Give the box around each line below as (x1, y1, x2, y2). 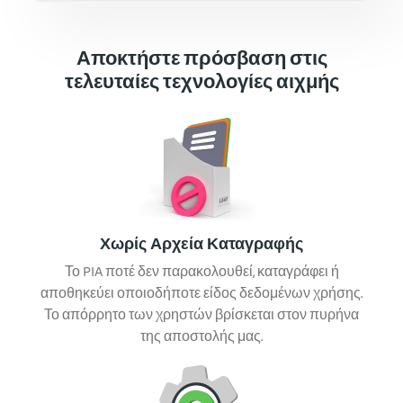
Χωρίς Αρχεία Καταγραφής (100, 231, 303, 260)
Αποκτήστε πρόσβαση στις (76, 43, 327, 78)
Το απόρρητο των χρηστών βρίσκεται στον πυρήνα (44, 303, 359, 329)
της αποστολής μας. (140, 325, 263, 351)
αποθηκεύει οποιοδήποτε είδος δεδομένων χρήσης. (40, 282, 363, 308)
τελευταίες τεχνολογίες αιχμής (64, 67, 339, 102)
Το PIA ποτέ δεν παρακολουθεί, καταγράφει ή (64, 260, 339, 286)
